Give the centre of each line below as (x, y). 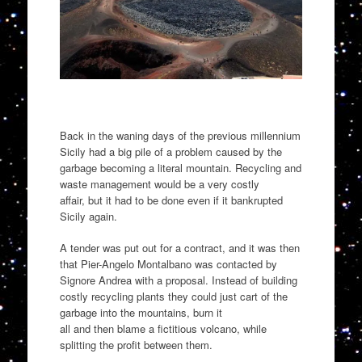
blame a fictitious (157, 329)
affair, (74, 200)
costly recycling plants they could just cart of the (173, 297)
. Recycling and (265, 167)
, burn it (204, 313)
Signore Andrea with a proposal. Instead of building (178, 280)
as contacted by (239, 264)
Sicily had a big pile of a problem (136, 151)
